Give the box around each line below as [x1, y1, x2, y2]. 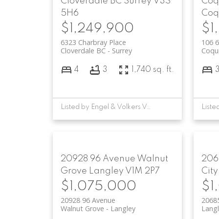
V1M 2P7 [125, 167, 160, 176]
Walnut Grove [60, 204, 104, 214]
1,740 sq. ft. [131, 66, 174, 74]
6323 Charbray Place [60, 37, 126, 47]
